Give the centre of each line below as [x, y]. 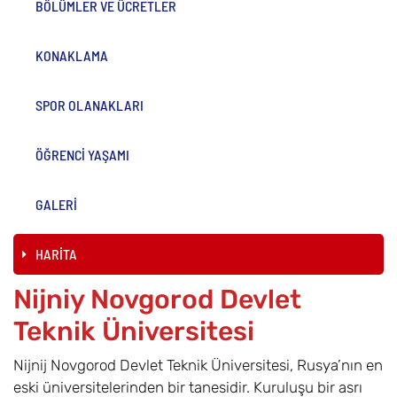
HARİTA [56, 254]
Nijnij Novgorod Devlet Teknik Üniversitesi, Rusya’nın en [198, 365]
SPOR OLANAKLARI [90, 105]
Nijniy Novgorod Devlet [157, 300]
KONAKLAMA [72, 55]
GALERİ [56, 204]
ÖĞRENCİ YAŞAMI [82, 155]
